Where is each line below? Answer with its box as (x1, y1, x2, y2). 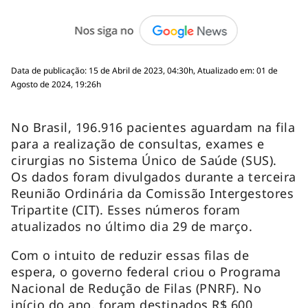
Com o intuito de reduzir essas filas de (11, 246, 250, 263)
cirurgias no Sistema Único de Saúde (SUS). (11, 151, 277, 168)
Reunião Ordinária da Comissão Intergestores (11, 184, 294, 201)
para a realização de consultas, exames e (11, 135, 265, 152)
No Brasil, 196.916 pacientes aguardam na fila (11, 118, 296, 135)
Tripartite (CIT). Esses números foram (11, 201, 241, 218)
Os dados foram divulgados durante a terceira (11, 168, 296, 185)
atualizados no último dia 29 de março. (11, 217, 253, 234)
